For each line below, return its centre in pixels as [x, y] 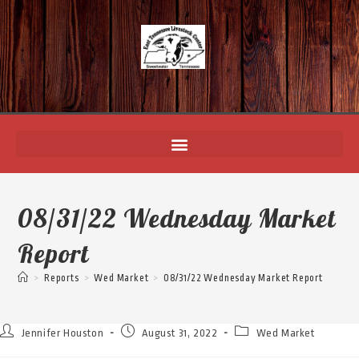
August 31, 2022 [180, 333]
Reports [62, 278]
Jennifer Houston [63, 333]
